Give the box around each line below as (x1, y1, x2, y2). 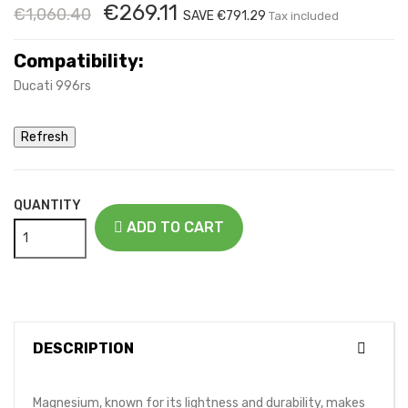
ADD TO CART (127, 219, 224, 237)
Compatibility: (14, 49, 144, 72)
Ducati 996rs (14, 77, 91, 94)
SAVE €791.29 (183, 7, 266, 24)
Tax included (269, 8, 339, 23)
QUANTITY (14, 197, 81, 213)
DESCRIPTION (33, 339, 134, 357)
